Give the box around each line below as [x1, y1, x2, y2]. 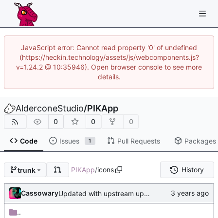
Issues [59, 136, 79, 145]
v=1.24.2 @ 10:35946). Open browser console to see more [16, 63, 202, 71]
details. [97, 73, 121, 81]
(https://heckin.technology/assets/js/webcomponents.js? [19, 53, 199, 61]
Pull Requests [117, 136, 160, 145]
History [181, 165, 204, 174]
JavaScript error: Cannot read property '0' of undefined [21, 43, 197, 52]
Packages [184, 136, 216, 145]
